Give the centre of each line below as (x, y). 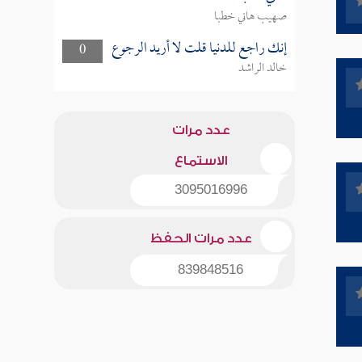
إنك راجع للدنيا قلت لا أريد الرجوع (199, 49)
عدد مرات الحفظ (201, 238)
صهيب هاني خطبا (250, 17)
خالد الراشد (262, 69)
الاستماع (201, 161)
